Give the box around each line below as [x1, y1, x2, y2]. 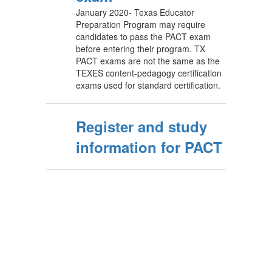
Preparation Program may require [76, 18, 205, 30]
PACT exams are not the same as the [76, 55, 220, 67]
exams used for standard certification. [76, 79, 220, 91]
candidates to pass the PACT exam [76, 30, 211, 42]
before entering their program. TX [76, 42, 205, 55]
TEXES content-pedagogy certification [76, 67, 222, 79]
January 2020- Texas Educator [76, 6, 194, 18]
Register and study [76, 116, 207, 137]
